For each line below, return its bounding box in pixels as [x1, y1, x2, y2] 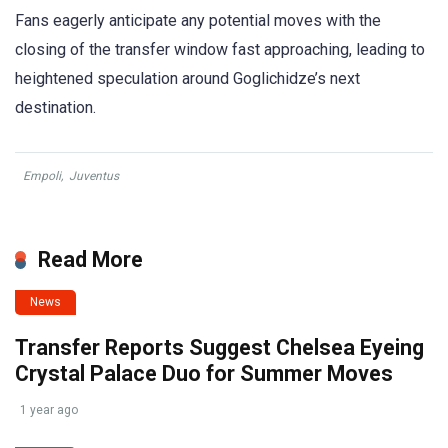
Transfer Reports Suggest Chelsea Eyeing [15, 334, 424, 360]
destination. [15, 97, 96, 117]
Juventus [69, 168, 119, 183]
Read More [38, 246, 143, 272]
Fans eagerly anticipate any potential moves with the [15, 10, 381, 30]
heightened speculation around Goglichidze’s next [15, 68, 360, 88]
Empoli [23, 168, 61, 183]
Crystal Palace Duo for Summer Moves [15, 360, 393, 386]
